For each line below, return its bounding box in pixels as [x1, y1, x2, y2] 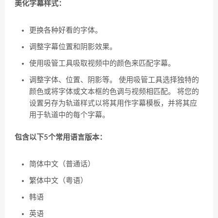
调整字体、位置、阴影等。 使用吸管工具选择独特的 [29, 76, 199, 84]
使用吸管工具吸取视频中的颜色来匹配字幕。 [29, 60, 175, 67]
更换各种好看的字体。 [29, 27, 102, 34]
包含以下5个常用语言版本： [15, 134, 107, 141]
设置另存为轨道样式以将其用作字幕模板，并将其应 [29, 100, 197, 107]
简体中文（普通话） [29, 161, 95, 168]
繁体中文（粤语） [29, 177, 88, 184]
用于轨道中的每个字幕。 [29, 111, 109, 119]
